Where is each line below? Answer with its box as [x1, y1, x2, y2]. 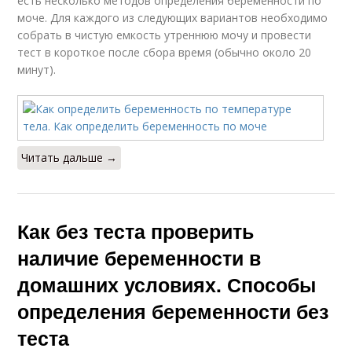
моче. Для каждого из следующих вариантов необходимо [17, 9, 328, 25]
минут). [17, 61, 57, 77]
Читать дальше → [21, 149, 118, 165]
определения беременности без [17, 296, 329, 325]
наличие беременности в [17, 243, 262, 272]
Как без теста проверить [17, 216, 255, 245]
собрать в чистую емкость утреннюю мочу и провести [17, 27, 312, 42]
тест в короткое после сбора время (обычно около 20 [17, 44, 312, 60]
